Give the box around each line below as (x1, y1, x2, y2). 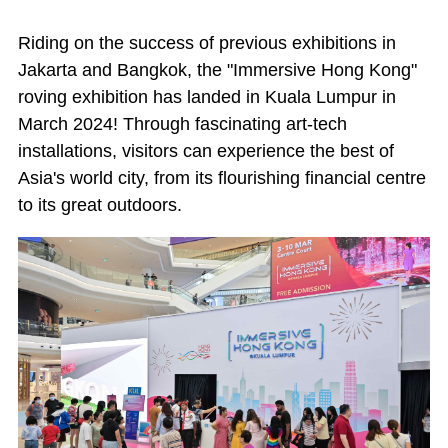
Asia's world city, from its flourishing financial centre (18, 167, 426, 188)
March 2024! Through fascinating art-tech (18, 113, 347, 134)
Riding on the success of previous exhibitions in (18, 32, 396, 53)
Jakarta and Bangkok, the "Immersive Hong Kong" (18, 59, 417, 80)
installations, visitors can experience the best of (18, 140, 394, 161)
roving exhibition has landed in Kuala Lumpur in (18, 86, 396, 107)
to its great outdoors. (18, 194, 182, 215)
